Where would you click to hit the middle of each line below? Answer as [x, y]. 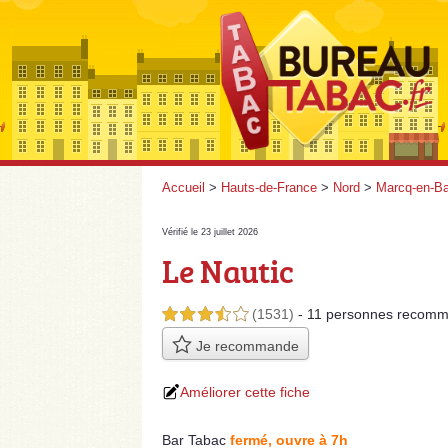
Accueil [183, 187]
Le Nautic [228, 271]
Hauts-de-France [269, 187]
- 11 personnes [347, 314]
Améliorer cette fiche [245, 392]
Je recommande [245, 345]
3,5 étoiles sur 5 [205, 315]
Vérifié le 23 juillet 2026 [210, 232]
